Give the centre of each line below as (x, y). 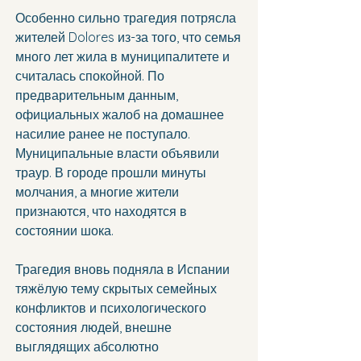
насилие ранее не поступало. (103, 134)
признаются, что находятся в (103, 212)
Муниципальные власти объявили (119, 154)
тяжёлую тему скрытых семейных (118, 289)
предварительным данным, (98, 95)
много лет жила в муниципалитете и (124, 57)
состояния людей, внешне (95, 328)
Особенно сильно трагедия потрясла (127, 18)
